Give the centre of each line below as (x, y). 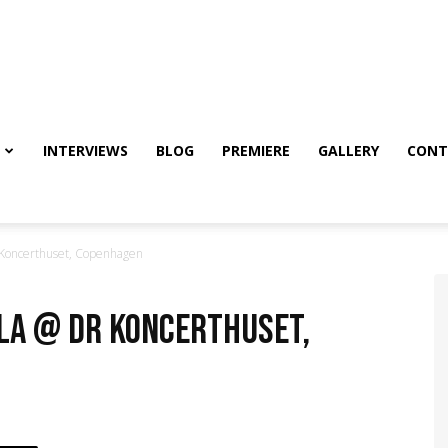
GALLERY (348, 150)
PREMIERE (256, 150)
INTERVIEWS (85, 150)
